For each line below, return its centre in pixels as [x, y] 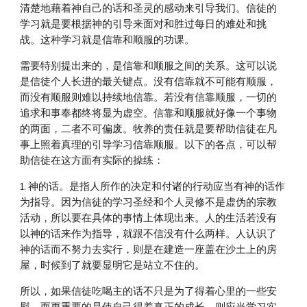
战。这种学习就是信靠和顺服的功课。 [108, 40]
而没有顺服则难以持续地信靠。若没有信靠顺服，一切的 [149, 97]
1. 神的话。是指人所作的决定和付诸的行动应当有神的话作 [153, 186]
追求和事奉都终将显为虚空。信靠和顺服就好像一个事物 [149, 113]
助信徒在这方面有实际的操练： [92, 160]
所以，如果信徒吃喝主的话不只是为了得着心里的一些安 [149, 291]
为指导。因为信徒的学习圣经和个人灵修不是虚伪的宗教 [149, 202]
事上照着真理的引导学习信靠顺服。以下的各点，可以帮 [149, 145]
